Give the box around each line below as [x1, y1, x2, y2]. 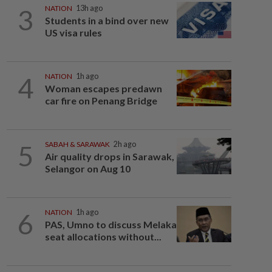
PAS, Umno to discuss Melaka [44, 219, 177, 230]
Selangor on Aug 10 [44, 163, 131, 174]
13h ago [75, 4, 103, 13]
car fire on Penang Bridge [44, 95, 157, 106]
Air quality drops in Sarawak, [44, 151, 174, 162]
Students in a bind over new [44, 15, 169, 26]
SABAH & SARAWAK [44, 140, 110, 149]
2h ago [113, 140, 136, 149]
